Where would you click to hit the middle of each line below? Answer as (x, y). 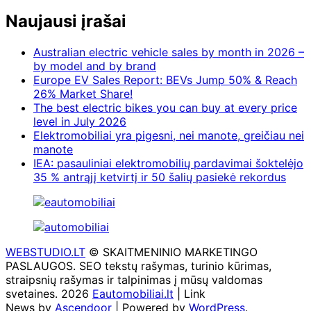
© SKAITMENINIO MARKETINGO (171, 252)
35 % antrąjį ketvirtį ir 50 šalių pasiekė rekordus (160, 177)
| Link (190, 294)
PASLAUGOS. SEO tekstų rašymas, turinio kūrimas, (138, 266)
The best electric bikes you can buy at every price (165, 108)
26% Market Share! (83, 94)
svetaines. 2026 (49, 294)
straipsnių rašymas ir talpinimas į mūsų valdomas (134, 280)
